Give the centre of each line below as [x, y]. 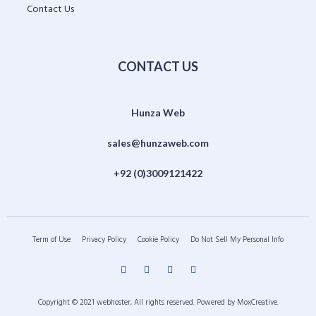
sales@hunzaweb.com [158, 142]
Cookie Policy [158, 239]
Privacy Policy [104, 239]
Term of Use [51, 239]
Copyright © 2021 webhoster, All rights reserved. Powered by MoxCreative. [158, 302]
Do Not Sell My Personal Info [237, 239]
